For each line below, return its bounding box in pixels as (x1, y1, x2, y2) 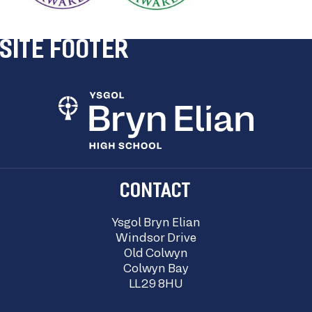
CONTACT (120, 182, 192, 203)
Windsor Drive (116, 233, 196, 245)
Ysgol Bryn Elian (111, 218, 201, 230)
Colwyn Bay (123, 264, 189, 276)
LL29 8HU (129, 279, 183, 291)
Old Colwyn (124, 249, 188, 260)
